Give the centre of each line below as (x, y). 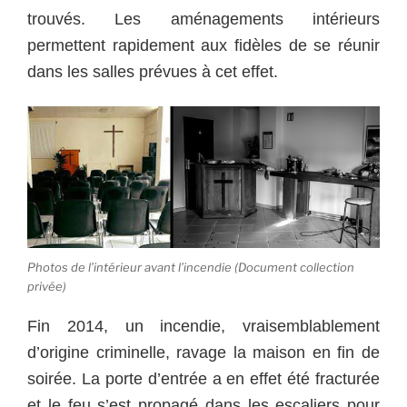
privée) (47, 286)
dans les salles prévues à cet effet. (153, 72)
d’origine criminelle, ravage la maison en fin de (203, 353)
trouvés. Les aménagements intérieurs (203, 20)
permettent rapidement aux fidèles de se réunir (203, 46)
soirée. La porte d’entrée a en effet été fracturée (203, 379)
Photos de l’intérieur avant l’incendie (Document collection (191, 267)
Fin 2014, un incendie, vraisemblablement (203, 327)
